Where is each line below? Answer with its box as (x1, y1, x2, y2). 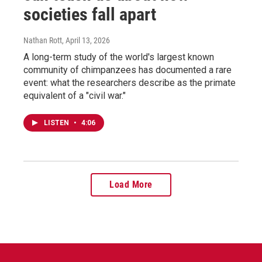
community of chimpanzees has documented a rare (23, 64, 232, 75)
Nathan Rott (23, 35, 62, 45)
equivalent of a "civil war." (23, 89, 126, 101)
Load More (109, 178, 153, 190)
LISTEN (44, 118, 71, 127)
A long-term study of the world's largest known (23, 51, 214, 63)
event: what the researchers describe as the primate (23, 77, 236, 88)
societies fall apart (23, 4, 156, 25)
